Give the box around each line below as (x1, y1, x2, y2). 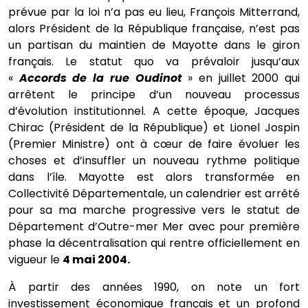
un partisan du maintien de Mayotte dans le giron (8, 37, 300, 53)
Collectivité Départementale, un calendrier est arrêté (8, 186, 300, 201)
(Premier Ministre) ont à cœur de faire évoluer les (8, 136, 300, 152)
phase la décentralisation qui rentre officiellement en (8, 235, 300, 251)
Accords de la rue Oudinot (19, 70, 182, 86)
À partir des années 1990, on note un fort (8, 279, 300, 295)
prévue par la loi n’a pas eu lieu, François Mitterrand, (8, 4, 300, 20)
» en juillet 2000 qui (181, 70, 300, 86)
